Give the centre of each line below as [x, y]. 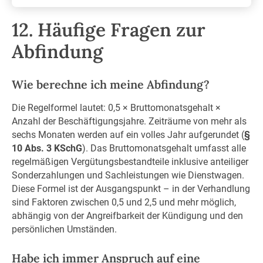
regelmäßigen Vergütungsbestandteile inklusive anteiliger [130, 162]
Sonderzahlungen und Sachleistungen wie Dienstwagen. [128, 176]
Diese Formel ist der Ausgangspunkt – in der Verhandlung [131, 189]
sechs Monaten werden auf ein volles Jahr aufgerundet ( [128, 135]
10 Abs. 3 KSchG [47, 149]
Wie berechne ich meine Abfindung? [110, 84]
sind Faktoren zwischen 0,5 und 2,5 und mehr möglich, [124, 203]
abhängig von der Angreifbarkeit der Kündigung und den [127, 216]
